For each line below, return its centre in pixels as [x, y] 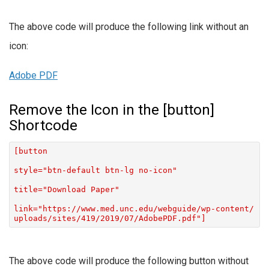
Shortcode [43, 126]
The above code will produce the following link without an [129, 27]
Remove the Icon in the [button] [112, 110]
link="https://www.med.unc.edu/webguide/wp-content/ [134, 208]
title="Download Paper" [66, 189]
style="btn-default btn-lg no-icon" [95, 170]
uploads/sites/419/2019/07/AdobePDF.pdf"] [110, 218]
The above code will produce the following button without [129, 261]
